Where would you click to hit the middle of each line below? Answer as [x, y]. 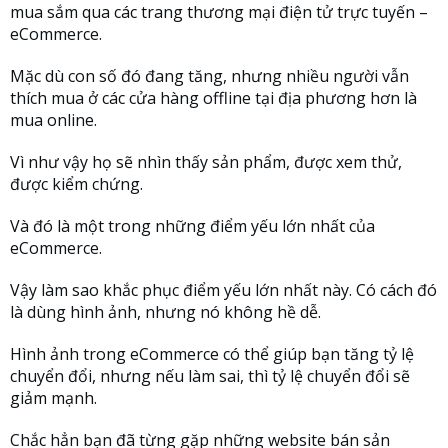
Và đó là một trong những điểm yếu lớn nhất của [192, 225]
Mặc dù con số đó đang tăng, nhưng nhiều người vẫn [209, 75]
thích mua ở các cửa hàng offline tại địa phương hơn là [213, 97]
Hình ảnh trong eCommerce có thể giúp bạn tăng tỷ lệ [212, 353]
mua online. [53, 119]
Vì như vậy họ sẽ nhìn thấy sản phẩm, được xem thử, [206, 161]
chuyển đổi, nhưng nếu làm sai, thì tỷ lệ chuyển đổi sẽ [210, 375]
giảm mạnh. [53, 397]
